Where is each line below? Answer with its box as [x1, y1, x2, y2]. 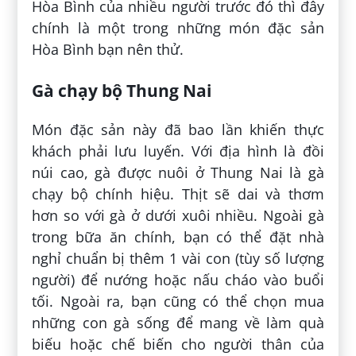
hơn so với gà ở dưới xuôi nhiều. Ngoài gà [32, 205, 324, 225]
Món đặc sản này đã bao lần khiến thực [32, 119, 324, 139]
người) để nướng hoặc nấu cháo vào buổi [32, 269, 324, 289]
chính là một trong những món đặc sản [32, 18, 324, 38]
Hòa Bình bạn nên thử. [32, 40, 184, 60]
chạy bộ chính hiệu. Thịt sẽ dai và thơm [32, 184, 324, 203]
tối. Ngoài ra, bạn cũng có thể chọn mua [32, 291, 324, 311]
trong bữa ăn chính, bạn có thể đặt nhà [32, 226, 324, 246]
